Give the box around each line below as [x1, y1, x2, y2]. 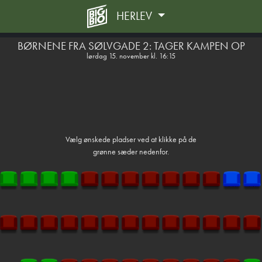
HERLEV [116, 8, 156, 23]
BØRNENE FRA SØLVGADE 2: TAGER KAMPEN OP [17, 39, 245, 53]
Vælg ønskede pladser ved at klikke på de [65, 134, 196, 144]
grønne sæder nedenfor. [93, 146, 169, 157]
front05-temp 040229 [98, 18, 164, 28]
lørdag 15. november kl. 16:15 [87, 51, 175, 61]
